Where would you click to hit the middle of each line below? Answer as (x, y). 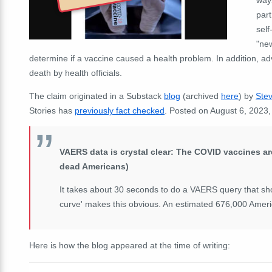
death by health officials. (76, 73)
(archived (201, 96)
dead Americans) (94, 166)
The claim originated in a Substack (97, 96)
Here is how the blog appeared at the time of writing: (130, 245)
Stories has (52, 110)
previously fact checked (120, 110)
